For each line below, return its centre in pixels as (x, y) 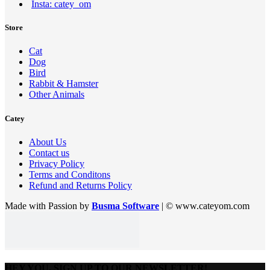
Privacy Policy (57, 163)
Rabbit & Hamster (64, 84)
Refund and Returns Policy (80, 185)
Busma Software (125, 206)
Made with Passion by (48, 206)
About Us (48, 142)
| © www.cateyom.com (204, 206)
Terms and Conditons (70, 174)
